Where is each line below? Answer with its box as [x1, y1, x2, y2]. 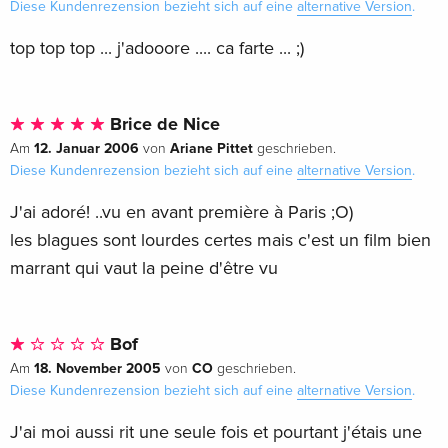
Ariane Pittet [170, 139, 253, 157]
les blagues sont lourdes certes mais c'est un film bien [10, 228, 431, 251]
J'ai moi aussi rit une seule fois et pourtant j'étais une [10, 420, 422, 443]
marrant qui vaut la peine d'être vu [10, 256, 278, 279]
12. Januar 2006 [34, 139, 139, 157]
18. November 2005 [34, 359, 161, 377]
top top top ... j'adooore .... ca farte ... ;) [10, 36, 304, 59]
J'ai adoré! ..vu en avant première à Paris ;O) [10, 200, 353, 223]
